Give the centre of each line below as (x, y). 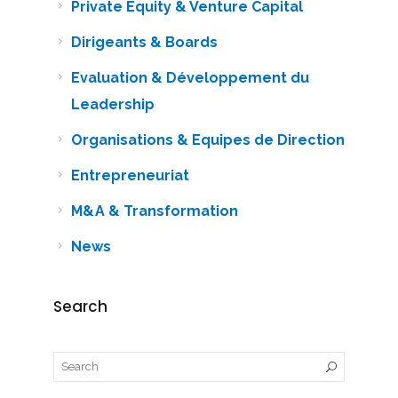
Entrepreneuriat (130, 175)
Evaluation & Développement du (190, 78)
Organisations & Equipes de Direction (207, 140)
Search (80, 306)
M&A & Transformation (154, 211)
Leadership (112, 104)
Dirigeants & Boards (144, 42)
